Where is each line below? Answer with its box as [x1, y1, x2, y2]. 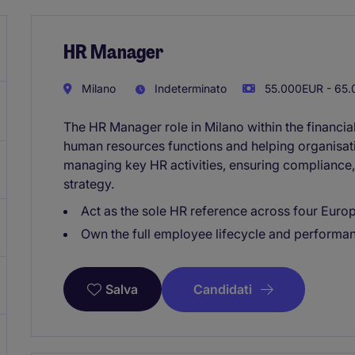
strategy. [63, 175, 114, 192]
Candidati [193, 281, 252, 297]
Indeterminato [151, 81, 227, 95]
